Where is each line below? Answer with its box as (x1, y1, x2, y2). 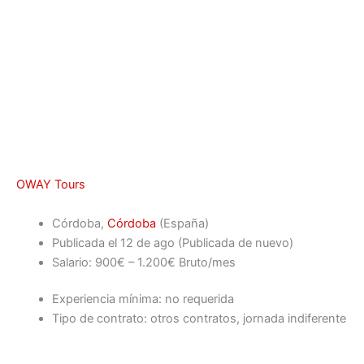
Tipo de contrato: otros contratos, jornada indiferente (51, 311, 346, 327)
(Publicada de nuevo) (174, 235, 293, 250)
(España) (158, 215, 209, 231)
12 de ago (119, 235, 175, 250)
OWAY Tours (16, 177, 85, 193)
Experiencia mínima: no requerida (51, 292, 234, 307)
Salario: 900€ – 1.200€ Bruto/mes (51, 254, 236, 270)
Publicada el (51, 235, 120, 250)
